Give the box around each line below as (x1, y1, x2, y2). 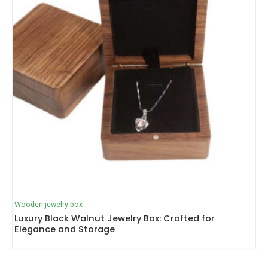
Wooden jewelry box (14, 199, 83, 209)
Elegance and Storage (14, 223, 115, 236)
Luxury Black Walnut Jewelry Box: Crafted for (14, 212, 215, 225)
